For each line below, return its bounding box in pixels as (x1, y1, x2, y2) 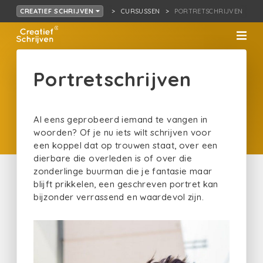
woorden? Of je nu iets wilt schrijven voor (33, 127, 211, 138)
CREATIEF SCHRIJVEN (19, 6, 96, 15)
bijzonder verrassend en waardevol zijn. (33, 191, 204, 203)
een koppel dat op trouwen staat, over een (33, 140, 218, 151)
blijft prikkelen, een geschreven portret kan (33, 178, 218, 190)
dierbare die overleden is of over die (33, 153, 193, 164)
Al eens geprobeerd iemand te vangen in (33, 114, 208, 125)
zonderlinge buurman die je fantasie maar (33, 166, 213, 177)
